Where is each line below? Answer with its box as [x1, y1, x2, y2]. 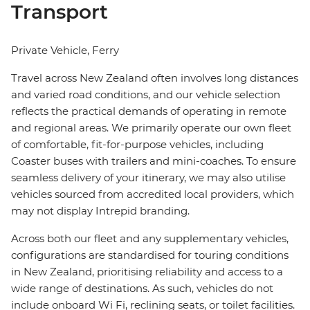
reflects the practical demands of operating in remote [11, 104, 286, 118]
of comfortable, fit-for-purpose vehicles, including [11, 138, 264, 152]
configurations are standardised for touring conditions [11, 248, 289, 262]
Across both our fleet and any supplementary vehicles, [11, 232, 289, 246]
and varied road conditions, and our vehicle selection [11, 88, 280, 102]
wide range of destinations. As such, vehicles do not [11, 282, 273, 295]
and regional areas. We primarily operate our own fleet [11, 121, 291, 135]
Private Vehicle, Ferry [11, 44, 119, 57]
